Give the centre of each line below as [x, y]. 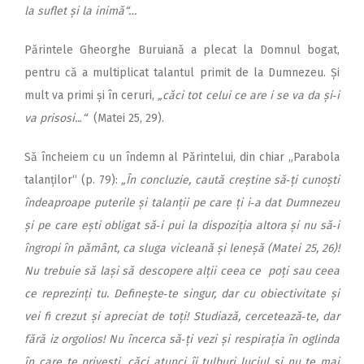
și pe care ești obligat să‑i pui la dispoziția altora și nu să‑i [182, 226]
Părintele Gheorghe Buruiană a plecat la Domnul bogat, [182, 50]
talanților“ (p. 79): [73, 180]
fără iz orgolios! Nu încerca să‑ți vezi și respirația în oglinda [182, 340]
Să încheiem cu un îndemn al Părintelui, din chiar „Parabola [182, 158]
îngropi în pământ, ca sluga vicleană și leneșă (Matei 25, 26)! [182, 249]
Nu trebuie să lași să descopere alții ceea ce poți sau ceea [182, 271]
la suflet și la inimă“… [80, 11]
